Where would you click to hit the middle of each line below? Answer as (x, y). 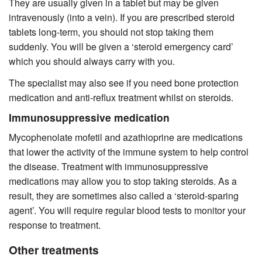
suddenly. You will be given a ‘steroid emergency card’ (121, 47)
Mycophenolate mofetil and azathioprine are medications (126, 137)
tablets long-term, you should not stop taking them (111, 32)
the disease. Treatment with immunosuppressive (108, 167)
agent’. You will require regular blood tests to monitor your (127, 211)
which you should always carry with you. (92, 61)
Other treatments (54, 250)
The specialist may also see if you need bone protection (124, 83)
